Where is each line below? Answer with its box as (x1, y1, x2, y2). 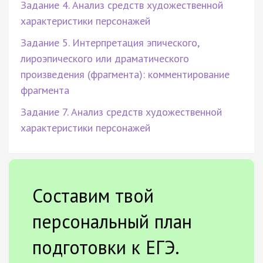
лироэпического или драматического (21, 51, 189, 65)
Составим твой (32, 183, 154, 208)
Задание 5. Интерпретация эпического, (21, 35, 199, 49)
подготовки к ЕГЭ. (32, 234, 178, 259)
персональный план (32, 208, 192, 234)
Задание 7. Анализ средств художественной (21, 104, 222, 119)
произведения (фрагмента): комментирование (21, 67, 230, 81)
